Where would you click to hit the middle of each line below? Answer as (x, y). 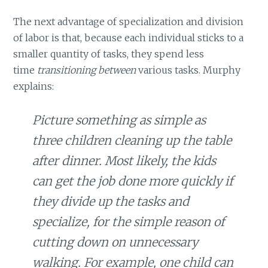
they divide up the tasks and (111, 201)
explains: (35, 86)
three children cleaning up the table (132, 140)
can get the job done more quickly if (133, 181)
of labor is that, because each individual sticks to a (129, 38)
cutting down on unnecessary (115, 242)
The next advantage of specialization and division (129, 22)
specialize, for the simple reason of (129, 221)
